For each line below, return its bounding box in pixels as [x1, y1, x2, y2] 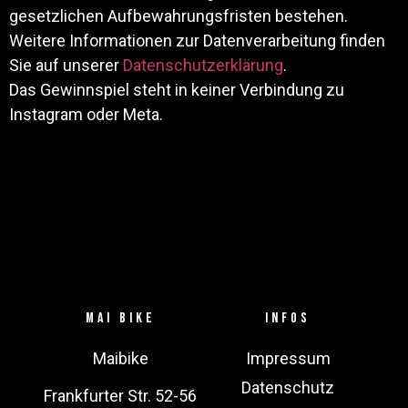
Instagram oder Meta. [9, 105, 167, 124]
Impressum [245, 349, 331, 368]
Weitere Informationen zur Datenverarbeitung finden [9, 31, 385, 50]
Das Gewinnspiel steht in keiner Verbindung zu [9, 80, 344, 99]
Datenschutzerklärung [123, 56, 283, 75]
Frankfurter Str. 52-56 [44, 386, 197, 406]
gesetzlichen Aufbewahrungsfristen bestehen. [9, 6, 348, 25]
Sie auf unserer [9, 56, 123, 75]
